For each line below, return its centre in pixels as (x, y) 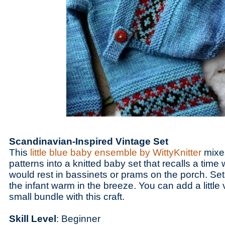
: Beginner (80, 219)
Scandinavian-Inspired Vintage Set (89, 141)
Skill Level (33, 219)
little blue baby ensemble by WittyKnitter (116, 152)
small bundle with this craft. (68, 197)
